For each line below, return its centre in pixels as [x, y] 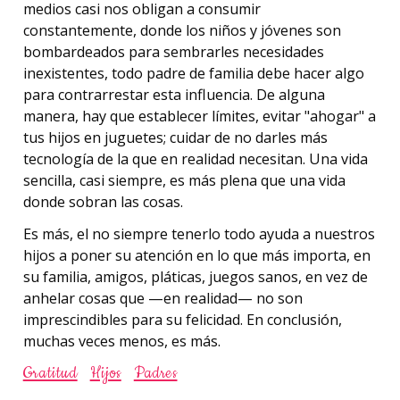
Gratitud [50, 374]
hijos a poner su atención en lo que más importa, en [196, 256]
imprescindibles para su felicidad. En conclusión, [182, 320]
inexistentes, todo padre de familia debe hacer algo [193, 73]
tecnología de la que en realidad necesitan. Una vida [195, 158]
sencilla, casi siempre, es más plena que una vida [184, 180]
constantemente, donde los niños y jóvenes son [182, 30]
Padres [155, 374]
